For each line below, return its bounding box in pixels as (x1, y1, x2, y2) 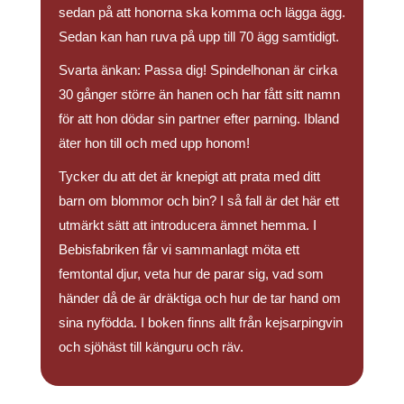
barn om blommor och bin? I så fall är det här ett (59, 193, 339, 209)
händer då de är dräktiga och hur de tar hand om (59, 290, 341, 307)
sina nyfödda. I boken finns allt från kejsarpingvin (59, 315, 343, 331)
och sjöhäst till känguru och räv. (59, 339, 243, 355)
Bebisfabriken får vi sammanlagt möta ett (59, 242, 299, 258)
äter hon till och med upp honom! (59, 135, 250, 151)
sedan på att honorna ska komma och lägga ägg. (59, 5, 345, 21)
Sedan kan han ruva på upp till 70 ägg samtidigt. (59, 29, 339, 45)
